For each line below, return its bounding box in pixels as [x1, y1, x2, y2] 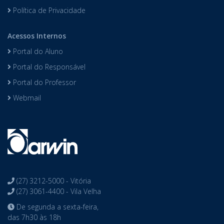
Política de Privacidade [11, 5, 85, 15]
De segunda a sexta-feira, [14, 202, 98, 211]
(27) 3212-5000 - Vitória [14, 176, 91, 185]
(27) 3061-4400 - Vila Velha [14, 186, 101, 196]
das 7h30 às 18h [7, 212, 61, 222]
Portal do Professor [11, 77, 76, 87]
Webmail [11, 93, 41, 102]
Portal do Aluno [11, 46, 63, 56]
